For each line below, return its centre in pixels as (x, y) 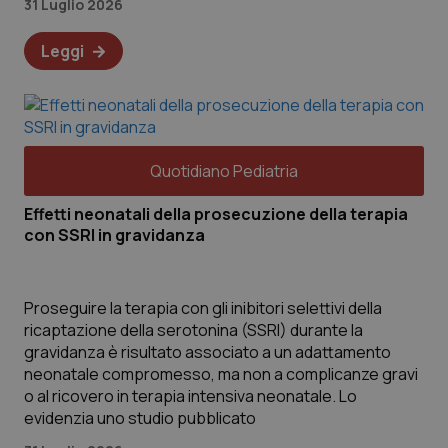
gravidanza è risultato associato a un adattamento (207, 352)
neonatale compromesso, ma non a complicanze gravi (221, 374)
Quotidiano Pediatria (224, 171)
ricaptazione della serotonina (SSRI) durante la (193, 330)
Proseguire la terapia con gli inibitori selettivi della (203, 308)
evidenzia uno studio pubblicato (140, 418)
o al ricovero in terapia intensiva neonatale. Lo (190, 396)
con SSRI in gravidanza (114, 235)
